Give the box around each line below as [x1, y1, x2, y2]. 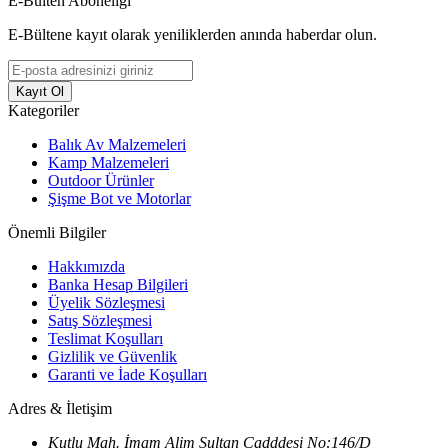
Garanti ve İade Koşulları [48, 365, 207, 383]
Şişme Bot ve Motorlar [48, 189, 191, 207]
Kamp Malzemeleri [48, 153, 169, 171]
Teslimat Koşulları [48, 329, 163, 347]
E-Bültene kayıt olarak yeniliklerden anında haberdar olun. [8, 25, 377, 43]
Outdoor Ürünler [48, 171, 154, 189]
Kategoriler [8, 101, 79, 119]
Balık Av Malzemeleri [48, 135, 186, 153]
